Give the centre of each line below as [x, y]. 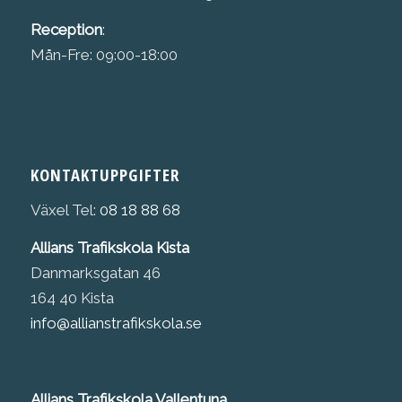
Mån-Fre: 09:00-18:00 [104, 55]
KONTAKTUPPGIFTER [105, 175]
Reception [66, 30]
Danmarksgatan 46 [95, 273]
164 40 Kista [72, 298]
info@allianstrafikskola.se [116, 323]
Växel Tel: [65, 210]
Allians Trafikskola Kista [109, 248]
